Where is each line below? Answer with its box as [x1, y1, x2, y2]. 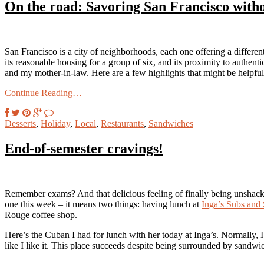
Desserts [5, 118, 36, 128]
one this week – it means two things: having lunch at [5, 199, 202, 209]
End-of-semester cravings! [5, 140, 163, 156]
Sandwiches [148, 118, 193, 128]
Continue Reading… [5, 87, 82, 98]
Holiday [41, 118, 70, 128]
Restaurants [101, 118, 144, 128]
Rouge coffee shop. [5, 209, 77, 220]
